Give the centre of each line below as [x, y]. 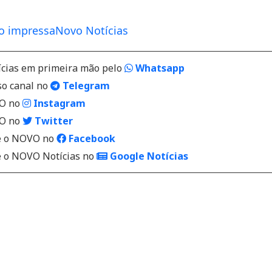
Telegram [85, 86]
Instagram [58, 104]
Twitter [53, 121]
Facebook [91, 139]
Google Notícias [148, 156]
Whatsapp [159, 68]
